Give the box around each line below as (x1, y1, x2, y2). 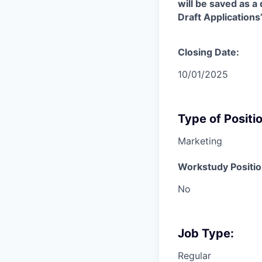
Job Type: (178, 226, 234, 240)
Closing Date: (178, 46, 239, 58)
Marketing (178, 135, 222, 147)
